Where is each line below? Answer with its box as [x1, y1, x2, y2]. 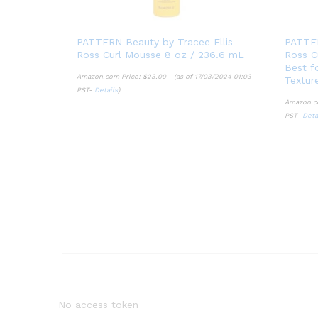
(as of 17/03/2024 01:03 [172, 72, 251, 81]
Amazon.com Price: [77, 72, 143, 81]
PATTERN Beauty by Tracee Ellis [77, 36, 233, 48]
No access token [58, 298, 138, 310]
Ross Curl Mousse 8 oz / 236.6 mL [77, 49, 244, 61]
